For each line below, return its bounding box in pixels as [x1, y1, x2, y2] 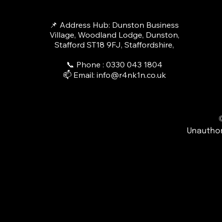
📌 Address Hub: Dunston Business [50, 20, 179, 30]
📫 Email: [62, 70, 97, 80]
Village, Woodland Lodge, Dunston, [49, 30, 179, 40]
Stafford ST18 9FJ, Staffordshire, [55, 40, 174, 50]
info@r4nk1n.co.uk [96, 70, 166, 80]
